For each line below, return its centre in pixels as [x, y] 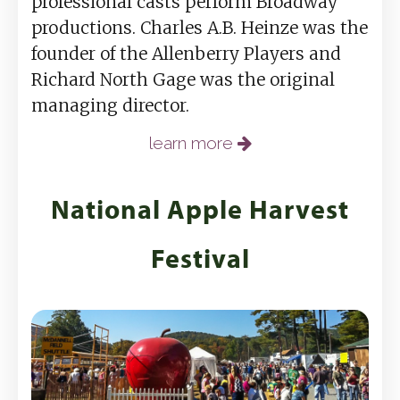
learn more [193, 142]
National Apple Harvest [200, 208]
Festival [200, 258]
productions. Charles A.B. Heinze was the [200, 27]
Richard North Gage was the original [183, 79]
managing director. [110, 105]
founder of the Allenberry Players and [186, 53]
